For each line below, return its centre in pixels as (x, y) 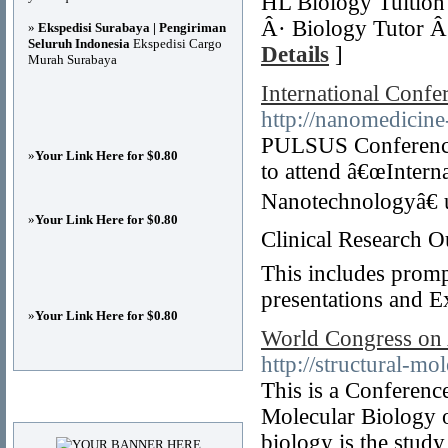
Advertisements (79, 400)
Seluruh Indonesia (79, 43)
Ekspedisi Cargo (176, 43)
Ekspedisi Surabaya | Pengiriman (132, 27)
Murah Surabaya (72, 59)
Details (295, 54)
